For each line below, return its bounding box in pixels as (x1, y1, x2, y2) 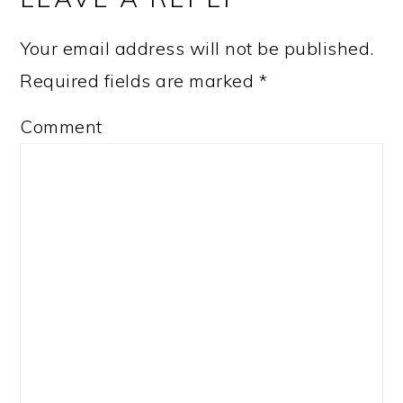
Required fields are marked (20, 68, 259, 92)
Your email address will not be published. (20, 36, 374, 59)
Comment (20, 114, 103, 138)
